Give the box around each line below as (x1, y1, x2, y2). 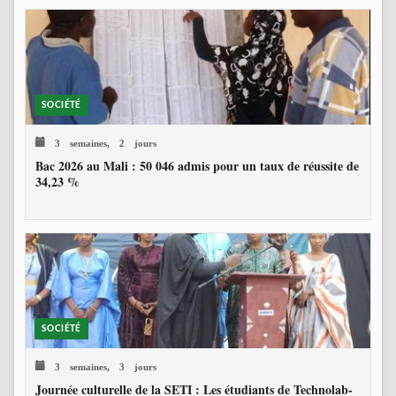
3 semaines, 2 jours (45, 135, 156, 148)
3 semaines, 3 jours (45, 359, 156, 371)
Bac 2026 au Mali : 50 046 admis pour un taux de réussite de (35, 156, 359, 175)
